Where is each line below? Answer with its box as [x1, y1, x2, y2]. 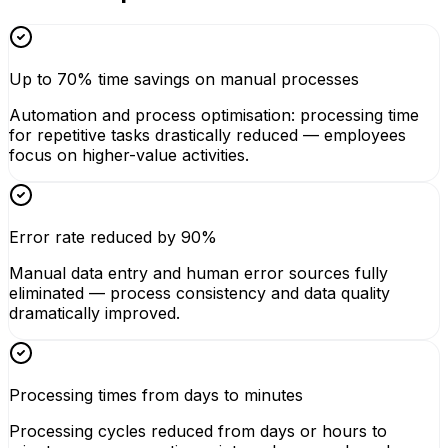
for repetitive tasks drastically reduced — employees [9, 125, 406, 146]
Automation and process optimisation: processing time [9, 105, 419, 126]
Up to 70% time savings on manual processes [9, 69, 359, 90]
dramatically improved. [9, 303, 180, 324]
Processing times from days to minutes [9, 385, 303, 406]
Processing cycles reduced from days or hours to [9, 421, 387, 442]
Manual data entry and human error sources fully [9, 263, 388, 284]
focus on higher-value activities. [9, 145, 249, 166]
